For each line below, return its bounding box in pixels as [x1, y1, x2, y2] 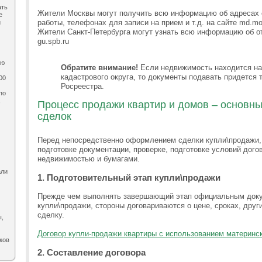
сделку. [37, 211, 64, 219]
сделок [37, 111, 71, 122]
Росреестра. [61, 82, 104, 91]
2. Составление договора [37, 247, 146, 257]
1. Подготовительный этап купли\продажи [37, 173, 220, 182]
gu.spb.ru [37, 37, 69, 46]
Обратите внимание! [61, 63, 138, 72]
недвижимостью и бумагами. [37, 154, 140, 163]
